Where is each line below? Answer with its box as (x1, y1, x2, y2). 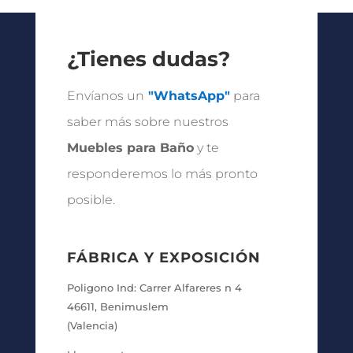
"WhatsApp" (147, 87, 230, 103)
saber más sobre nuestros (66, 113, 229, 129)
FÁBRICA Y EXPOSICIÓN (66, 248, 261, 266)
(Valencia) (66, 318, 117, 332)
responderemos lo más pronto (66, 165, 258, 181)
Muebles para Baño (66, 139, 194, 155)
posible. (66, 191, 115, 207)
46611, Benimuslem (66, 299, 169, 313)
